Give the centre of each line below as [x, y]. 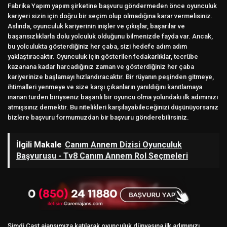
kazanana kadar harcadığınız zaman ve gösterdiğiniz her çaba [101, 67]
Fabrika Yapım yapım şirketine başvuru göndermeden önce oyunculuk [112, 6]
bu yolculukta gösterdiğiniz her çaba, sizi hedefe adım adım [97, 47]
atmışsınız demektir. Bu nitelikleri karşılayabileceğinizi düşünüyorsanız [113, 107]
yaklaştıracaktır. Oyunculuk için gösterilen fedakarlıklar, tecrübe [103, 57]
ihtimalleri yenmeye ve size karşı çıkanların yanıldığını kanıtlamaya [105, 87]
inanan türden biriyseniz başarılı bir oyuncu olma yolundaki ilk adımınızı [113, 97]
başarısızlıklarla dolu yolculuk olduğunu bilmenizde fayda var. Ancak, [110, 36]
